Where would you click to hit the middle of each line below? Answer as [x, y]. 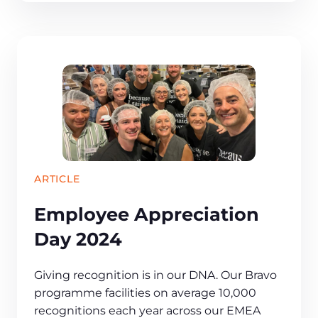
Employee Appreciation [147, 214]
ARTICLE [57, 179]
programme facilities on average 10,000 [145, 293]
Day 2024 [78, 239]
